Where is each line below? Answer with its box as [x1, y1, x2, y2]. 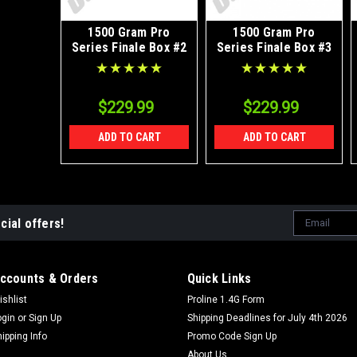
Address [293, 228, 335, 241]
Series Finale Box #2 [71, 39, 187, 55]
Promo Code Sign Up [186, 330, 277, 342]
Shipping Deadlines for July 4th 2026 [186, 312, 347, 324]
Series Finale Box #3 [216, 39, 332, 55]
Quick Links [186, 270, 252, 286]
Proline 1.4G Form [186, 293, 265, 305]
